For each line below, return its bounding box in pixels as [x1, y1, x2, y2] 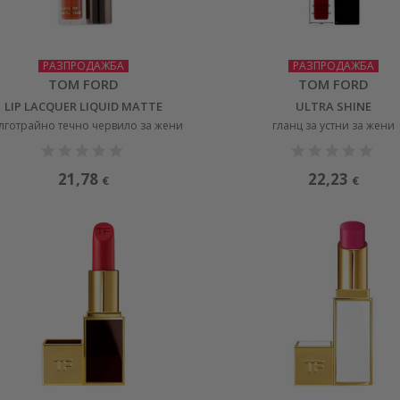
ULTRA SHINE [296, 97, 372, 114]
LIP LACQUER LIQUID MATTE [4, 97, 163, 114]
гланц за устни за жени [272, 117, 396, 133]
